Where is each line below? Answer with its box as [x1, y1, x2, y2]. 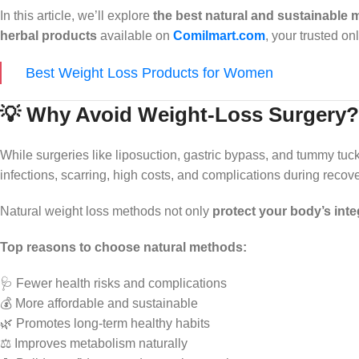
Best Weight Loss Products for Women [26, 64, 273, 81]
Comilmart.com [173, 28, 265, 42]
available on [97, 28, 173, 42]
